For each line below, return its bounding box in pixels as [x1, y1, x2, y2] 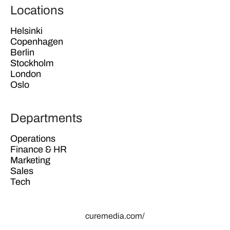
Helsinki [10, 25, 43, 36]
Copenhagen [10, 36, 63, 47]
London [10, 68, 41, 79]
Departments [10, 111, 82, 125]
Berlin [10, 47, 34, 57]
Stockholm [10, 57, 53, 68]
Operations [10, 133, 55, 144]
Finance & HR [10, 144, 67, 155]
